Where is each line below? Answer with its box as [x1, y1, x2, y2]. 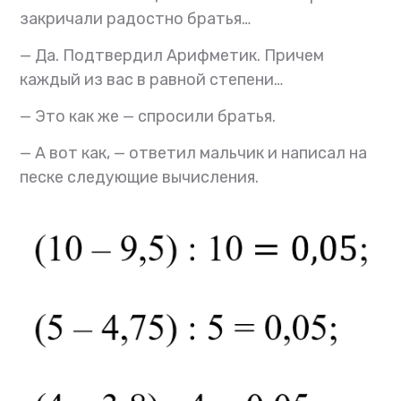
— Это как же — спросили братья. [20, 107, 277, 127]
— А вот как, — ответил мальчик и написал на [20, 143, 368, 164]
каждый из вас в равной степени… [20, 70, 284, 90]
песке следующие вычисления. [20, 167, 260, 188]
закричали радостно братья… [20, 9, 252, 30]
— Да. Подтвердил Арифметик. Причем [20, 46, 325, 66]
